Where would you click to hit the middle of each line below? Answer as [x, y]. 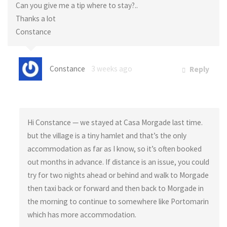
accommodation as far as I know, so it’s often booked [114, 148]
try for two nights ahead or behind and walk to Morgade [118, 175]
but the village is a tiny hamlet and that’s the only [107, 135]
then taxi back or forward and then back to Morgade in [115, 188]
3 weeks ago [111, 69]
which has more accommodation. [82, 214]
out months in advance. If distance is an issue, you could [118, 162]
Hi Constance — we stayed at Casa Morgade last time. [115, 122]
